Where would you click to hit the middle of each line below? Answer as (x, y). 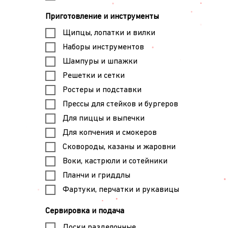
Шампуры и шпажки (100, 61)
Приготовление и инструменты (102, 17)
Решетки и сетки (93, 76)
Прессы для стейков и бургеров (120, 104)
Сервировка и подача (84, 211)
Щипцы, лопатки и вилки (109, 33)
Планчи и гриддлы (96, 175)
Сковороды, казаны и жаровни (119, 147)
